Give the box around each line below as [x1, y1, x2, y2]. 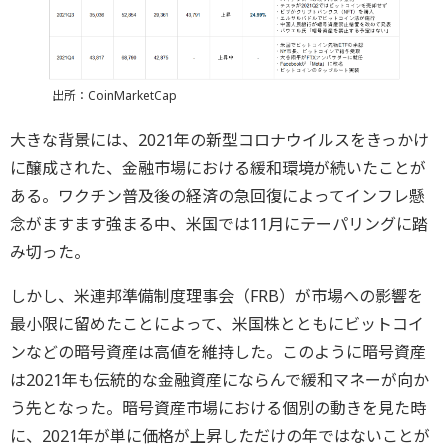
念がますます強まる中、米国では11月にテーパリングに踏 [10, 213, 428, 236]
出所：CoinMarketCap [51, 87, 177, 105]
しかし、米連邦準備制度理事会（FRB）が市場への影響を [10, 285, 423, 308]
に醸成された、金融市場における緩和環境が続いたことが [10, 157, 426, 180]
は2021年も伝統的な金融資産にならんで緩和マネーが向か [10, 369, 429, 392]
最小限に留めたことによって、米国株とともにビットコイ [10, 313, 424, 336]
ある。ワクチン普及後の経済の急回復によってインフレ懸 [10, 185, 425, 208]
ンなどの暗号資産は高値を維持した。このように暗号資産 [10, 341, 426, 364]
